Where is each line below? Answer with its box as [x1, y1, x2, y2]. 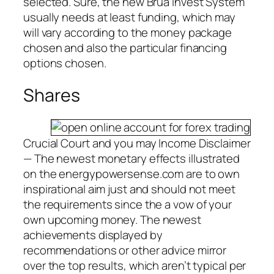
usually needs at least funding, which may [23, 9, 235, 25]
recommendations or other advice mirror [23, 242, 227, 259]
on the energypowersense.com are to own [23, 166, 240, 182]
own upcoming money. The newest [23, 212, 201, 228]
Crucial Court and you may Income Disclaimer [23, 135, 251, 152]
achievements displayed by [23, 227, 163, 243]
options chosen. [23, 54, 106, 71]
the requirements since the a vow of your [23, 196, 232, 213]
